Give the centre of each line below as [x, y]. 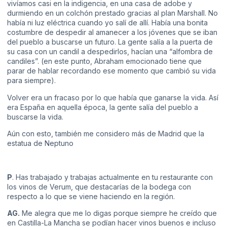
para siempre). [31, 81]
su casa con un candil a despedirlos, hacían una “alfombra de [110, 52]
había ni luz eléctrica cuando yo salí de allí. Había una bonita [107, 23]
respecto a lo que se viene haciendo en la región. [91, 197]
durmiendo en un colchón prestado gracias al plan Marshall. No [112, 13]
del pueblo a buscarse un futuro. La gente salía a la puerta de [110, 42]
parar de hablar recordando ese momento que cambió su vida [111, 71]
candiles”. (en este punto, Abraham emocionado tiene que [104, 61]
